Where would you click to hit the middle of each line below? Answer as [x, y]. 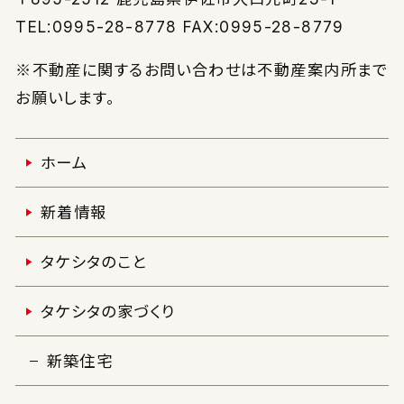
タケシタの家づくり [108, 311]
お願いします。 [65, 97]
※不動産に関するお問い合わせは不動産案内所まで [202, 69]
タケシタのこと [93, 262]
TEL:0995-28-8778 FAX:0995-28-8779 [180, 26]
